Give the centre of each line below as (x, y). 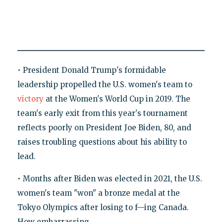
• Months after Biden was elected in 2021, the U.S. (110, 179)
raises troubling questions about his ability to (102, 142)
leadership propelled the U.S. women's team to (105, 85)
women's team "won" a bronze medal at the (98, 193)
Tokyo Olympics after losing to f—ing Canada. (103, 208)
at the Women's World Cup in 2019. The (117, 99)
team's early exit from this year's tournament (102, 113)
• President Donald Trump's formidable (91, 70)
